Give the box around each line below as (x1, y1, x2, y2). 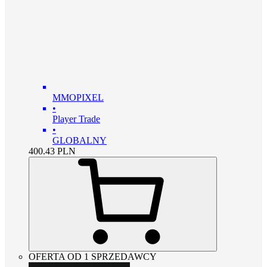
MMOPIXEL (52, 92, 104, 103)
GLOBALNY (52, 135, 107, 145)
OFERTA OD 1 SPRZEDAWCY (29, 251, 157, 262)
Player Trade (52, 113, 100, 124)
